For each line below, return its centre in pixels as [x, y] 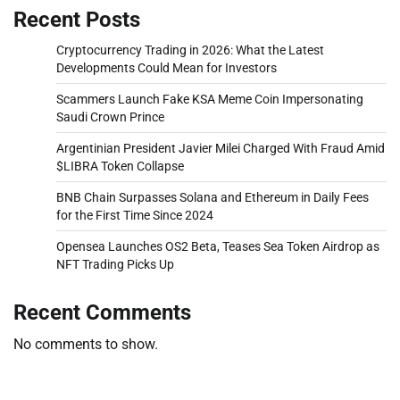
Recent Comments [102, 312]
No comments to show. [86, 344]
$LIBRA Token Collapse [120, 166]
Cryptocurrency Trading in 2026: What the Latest [190, 50]
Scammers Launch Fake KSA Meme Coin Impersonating [210, 99]
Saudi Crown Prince [110, 117]
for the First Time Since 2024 [135, 215]
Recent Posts [77, 19]
